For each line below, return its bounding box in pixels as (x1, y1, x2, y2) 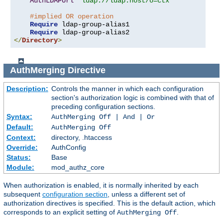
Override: (6, 143, 38, 152)
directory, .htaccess (51, 133, 112, 142)
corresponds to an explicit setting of (3, 208, 117, 217)
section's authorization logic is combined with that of (51, 94, 214, 102)
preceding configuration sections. (51, 103, 155, 111)
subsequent (3, 190, 42, 199)
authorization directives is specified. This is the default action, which (3, 199, 216, 208)
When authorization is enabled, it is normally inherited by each (3, 181, 199, 190)
